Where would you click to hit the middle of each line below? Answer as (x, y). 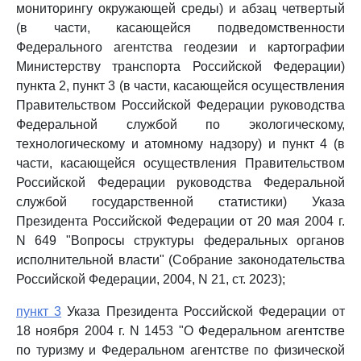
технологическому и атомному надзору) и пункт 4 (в (180, 144)
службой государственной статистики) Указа (180, 202)
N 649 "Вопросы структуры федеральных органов (180, 241)
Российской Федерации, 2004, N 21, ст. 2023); (151, 279)
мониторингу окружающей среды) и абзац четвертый (180, 8)
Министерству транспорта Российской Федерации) (180, 66)
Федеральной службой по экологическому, (180, 124)
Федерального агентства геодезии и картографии (180, 47)
